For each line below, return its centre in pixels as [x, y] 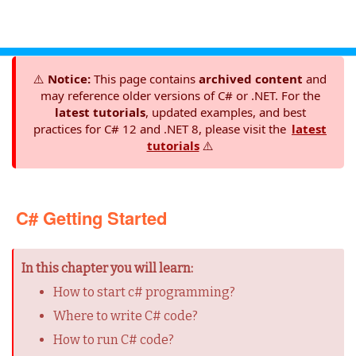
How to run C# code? [114, 340]
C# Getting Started [91, 218]
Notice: [69, 79]
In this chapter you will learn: [107, 268]
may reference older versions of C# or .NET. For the [180, 95]
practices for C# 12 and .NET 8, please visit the [161, 129]
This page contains [145, 79]
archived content [251, 79]
